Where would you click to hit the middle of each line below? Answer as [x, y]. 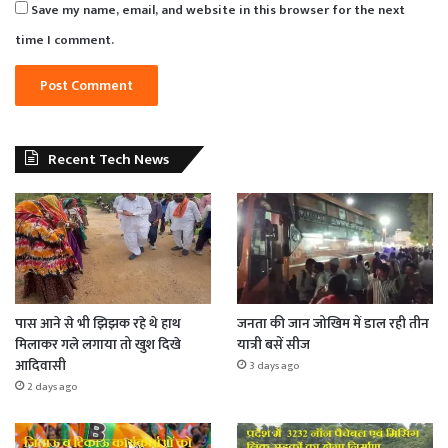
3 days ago [273, 365]
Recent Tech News [108, 160]
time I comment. [64, 40]
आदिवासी [40, 365]
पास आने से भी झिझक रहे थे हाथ [98, 323]
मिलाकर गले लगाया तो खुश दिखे [98, 344]
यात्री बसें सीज [273, 344]
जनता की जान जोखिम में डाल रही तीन [332, 323]
